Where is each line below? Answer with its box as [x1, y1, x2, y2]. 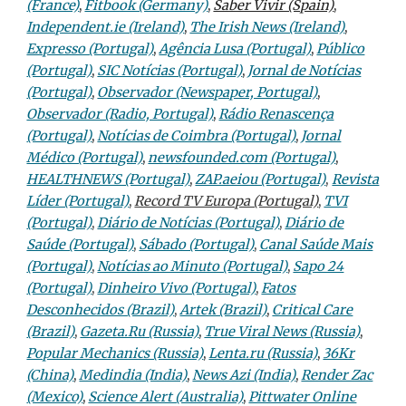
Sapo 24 [293, 258, 344, 275]
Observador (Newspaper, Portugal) [97, 84, 318, 101]
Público [316, 41, 365, 57]
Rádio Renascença [218, 106, 334, 122]
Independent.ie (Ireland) [26, 19, 185, 35]
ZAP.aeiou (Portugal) [195, 171, 326, 188]
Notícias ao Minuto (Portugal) [97, 258, 288, 275]
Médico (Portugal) [26, 150, 143, 166]
